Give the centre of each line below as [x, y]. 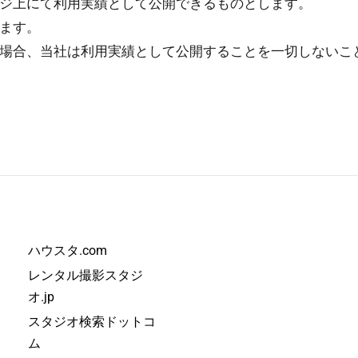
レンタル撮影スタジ [86, 275]
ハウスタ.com [68, 251]
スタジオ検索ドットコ [92, 322]
